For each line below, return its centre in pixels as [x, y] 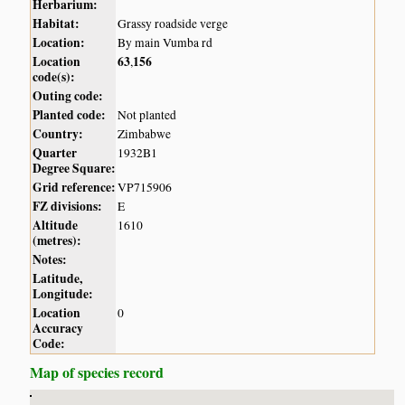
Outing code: [68, 96]
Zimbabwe [145, 134]
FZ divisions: [68, 207]
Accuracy [58, 329]
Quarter [55, 153]
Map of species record [97, 372]
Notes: [50, 260]
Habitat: [57, 24]
